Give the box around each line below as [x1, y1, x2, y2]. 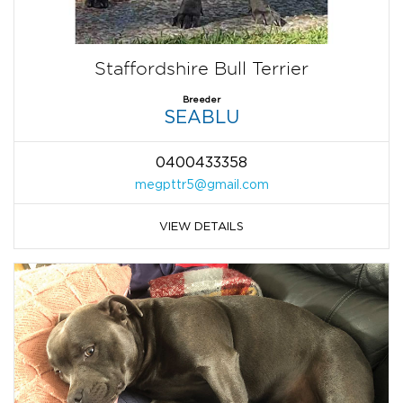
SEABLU [164, 107, 239, 127]
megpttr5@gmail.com [134, 177, 269, 192]
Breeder [183, 94, 220, 105]
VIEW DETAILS [159, 219, 244, 233]
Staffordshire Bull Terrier [94, 58, 309, 79]
